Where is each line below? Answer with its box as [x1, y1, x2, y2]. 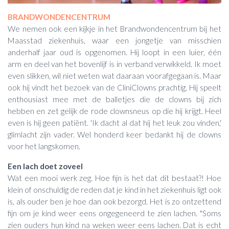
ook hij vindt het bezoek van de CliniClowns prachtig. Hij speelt [8, 83, 221, 93]
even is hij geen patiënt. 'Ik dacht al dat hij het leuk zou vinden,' [8, 118, 221, 128]
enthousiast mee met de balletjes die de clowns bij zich [8, 95, 221, 104]
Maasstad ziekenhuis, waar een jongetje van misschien [8, 36, 221, 45]
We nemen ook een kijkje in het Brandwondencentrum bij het [8, 24, 221, 34]
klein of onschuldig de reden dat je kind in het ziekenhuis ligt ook [8, 185, 221, 194]
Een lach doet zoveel [8, 161, 83, 171]
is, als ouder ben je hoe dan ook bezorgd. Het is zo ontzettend [8, 196, 221, 206]
